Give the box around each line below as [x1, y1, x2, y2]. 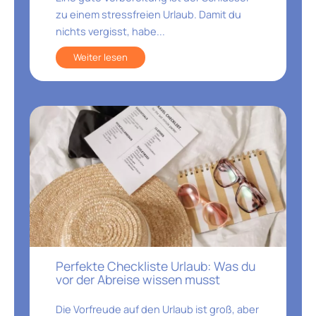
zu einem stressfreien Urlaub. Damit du [55, 7, 241, 22]
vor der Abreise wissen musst [55, 271, 220, 288]
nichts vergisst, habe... [55, 24, 165, 39]
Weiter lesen [73, 51, 128, 64]
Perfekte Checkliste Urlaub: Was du [55, 257, 255, 275]
